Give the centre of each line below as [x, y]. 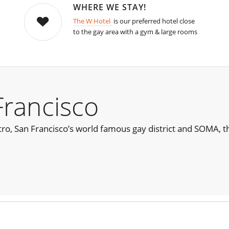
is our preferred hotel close [153, 21]
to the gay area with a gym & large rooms [135, 32]
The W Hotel [92, 21]
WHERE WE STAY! [109, 7]
